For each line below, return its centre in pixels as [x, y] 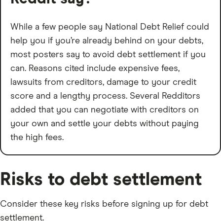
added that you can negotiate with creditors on [105, 110]
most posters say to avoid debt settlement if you [108, 55]
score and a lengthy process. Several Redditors [105, 96]
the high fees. [37, 138]
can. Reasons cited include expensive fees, [95, 69]
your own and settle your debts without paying [105, 124]
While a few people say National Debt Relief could [110, 27]
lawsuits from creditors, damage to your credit [103, 83]
